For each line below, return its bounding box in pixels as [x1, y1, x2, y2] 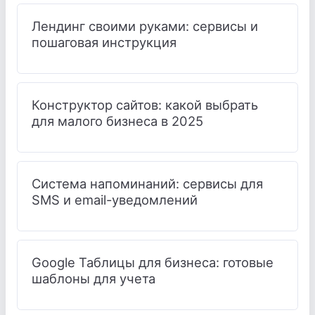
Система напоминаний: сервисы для [32, 175, 263, 191]
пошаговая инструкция [32, 34, 176, 50]
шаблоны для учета [32, 270, 155, 286]
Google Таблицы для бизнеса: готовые [32, 254, 274, 270]
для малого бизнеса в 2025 [32, 112, 203, 129]
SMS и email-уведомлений [32, 191, 198, 207]
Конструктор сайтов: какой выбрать [32, 96, 258, 112]
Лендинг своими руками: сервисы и [32, 18, 258, 34]
